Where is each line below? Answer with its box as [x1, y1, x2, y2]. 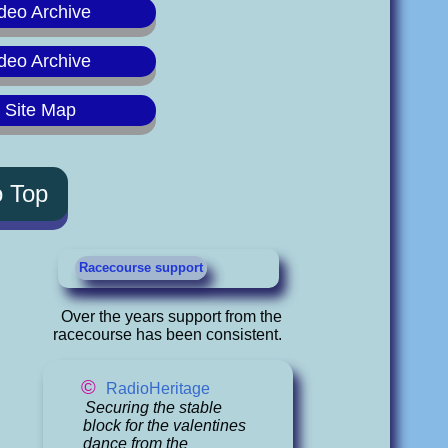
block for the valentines [83, 416, 247, 434]
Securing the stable [84, 398, 222, 416]
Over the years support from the [60, 307, 282, 325]
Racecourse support [79, 260, 204, 276]
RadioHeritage [106, 379, 211, 397]
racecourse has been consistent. [52, 325, 282, 343]
